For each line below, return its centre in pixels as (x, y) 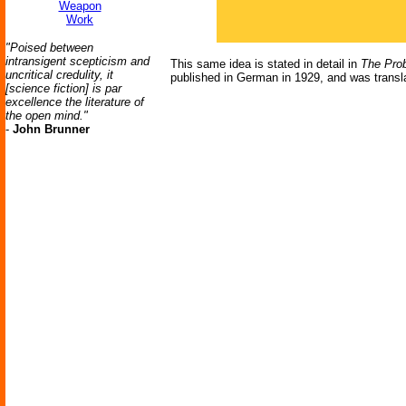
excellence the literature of (75, 102)
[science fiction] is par (63, 88)
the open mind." (47, 116)
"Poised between (49, 48)
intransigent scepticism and (77, 61)
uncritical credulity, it (59, 75)
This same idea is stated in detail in (266, 64)
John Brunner (51, 129)
